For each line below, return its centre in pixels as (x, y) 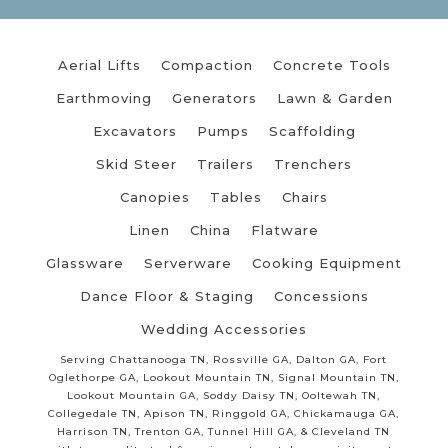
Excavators (134, 131)
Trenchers (313, 164)
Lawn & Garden (334, 98)
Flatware (285, 230)
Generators (214, 98)
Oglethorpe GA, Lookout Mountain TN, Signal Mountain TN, (223, 377)
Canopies (155, 197)
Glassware (85, 263)
